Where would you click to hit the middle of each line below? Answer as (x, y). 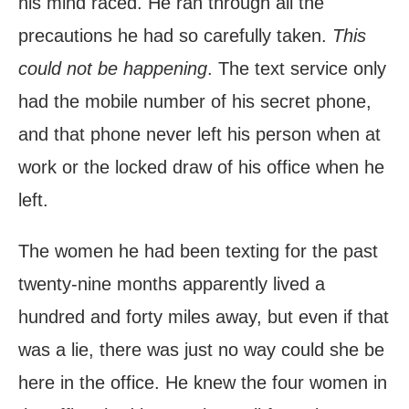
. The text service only (297, 69)
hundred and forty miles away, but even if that (204, 317)
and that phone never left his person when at (199, 135)
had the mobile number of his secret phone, (195, 102)
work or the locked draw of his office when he (201, 168)
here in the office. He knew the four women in (203, 383)
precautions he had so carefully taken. (175, 36)
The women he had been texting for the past (198, 252)
